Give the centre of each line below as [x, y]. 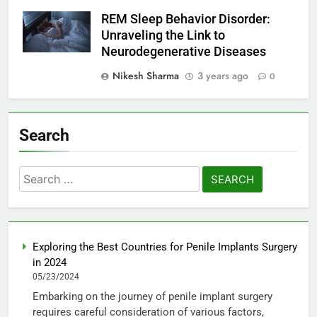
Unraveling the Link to [163, 36]
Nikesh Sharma [146, 76]
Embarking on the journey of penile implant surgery [152, 296]
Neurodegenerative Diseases [184, 52]
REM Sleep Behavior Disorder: [186, 19]
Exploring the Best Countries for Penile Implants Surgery [165, 247]
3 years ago [223, 76]
